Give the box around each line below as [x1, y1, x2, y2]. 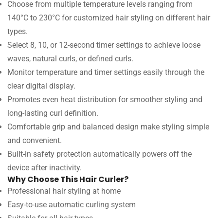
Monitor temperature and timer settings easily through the [7, 68, 204, 77]
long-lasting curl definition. [7, 109, 98, 118]
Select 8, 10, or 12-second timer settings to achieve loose [7, 40, 200, 50]
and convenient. [7, 136, 62, 145]
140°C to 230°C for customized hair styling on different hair [7, 13, 210, 22]
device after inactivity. [7, 163, 82, 172]
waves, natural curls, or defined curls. [7, 54, 133, 63]
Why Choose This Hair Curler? [7, 174, 128, 185]
